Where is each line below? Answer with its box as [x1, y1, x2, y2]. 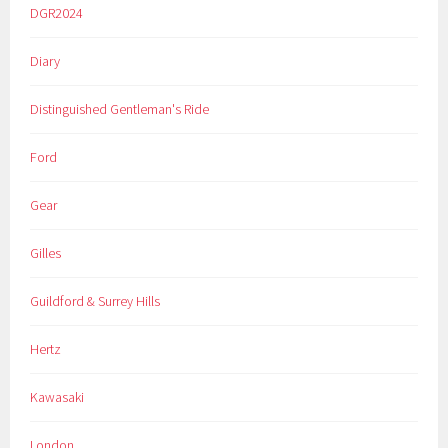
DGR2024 [30, 4, 84, 23]
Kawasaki [30, 387, 85, 406]
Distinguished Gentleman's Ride [30, 100, 210, 119]
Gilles [30, 243, 62, 262]
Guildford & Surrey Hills [30, 291, 161, 310]
